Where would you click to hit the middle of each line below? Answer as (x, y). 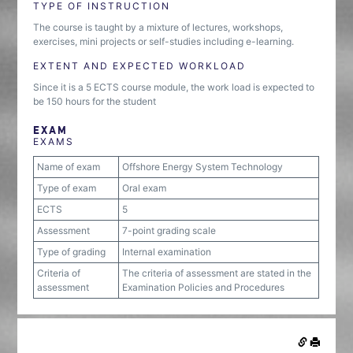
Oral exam (145, 188)
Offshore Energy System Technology (203, 167)
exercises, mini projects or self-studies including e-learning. (164, 41)
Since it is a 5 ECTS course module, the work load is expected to (174, 87)
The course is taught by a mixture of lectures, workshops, (158, 27)
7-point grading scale (169, 230)
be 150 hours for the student (95, 101)
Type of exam (67, 188)
